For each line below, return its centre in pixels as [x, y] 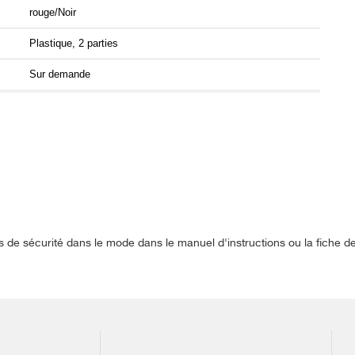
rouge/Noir [53, 13]
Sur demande [60, 74]
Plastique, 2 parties [74, 44]
